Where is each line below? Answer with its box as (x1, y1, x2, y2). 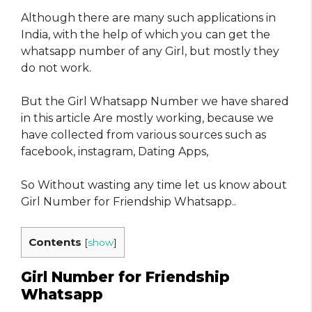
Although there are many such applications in (21, 10, 276, 24)
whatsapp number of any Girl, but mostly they (21, 44, 279, 58)
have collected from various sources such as (21, 127, 266, 141)
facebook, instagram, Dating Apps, (21, 144, 208, 158)
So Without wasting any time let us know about (21, 178, 287, 192)
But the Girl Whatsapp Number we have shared (21, 94, 289, 108)
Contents (29, 235, 81, 249)
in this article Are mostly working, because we (21, 111, 274, 125)
